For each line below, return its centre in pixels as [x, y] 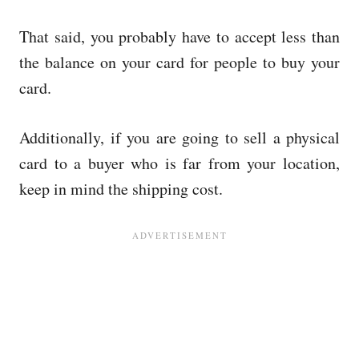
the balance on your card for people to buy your [179, 62]
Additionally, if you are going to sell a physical [179, 137]
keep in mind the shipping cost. [121, 188]
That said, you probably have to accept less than [179, 36]
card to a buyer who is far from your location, [179, 163]
